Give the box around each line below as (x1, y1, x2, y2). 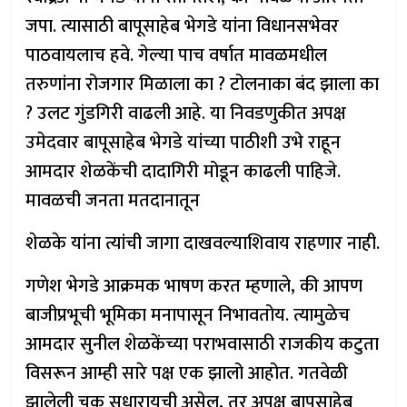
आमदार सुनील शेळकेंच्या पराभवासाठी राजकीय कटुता (25, 329, 380, 360)
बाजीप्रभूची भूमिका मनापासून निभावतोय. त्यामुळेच (25, 300, 351, 331)
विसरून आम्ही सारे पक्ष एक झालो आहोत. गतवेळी (25, 358, 349, 389)
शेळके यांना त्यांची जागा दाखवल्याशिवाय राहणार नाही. (25, 228, 381, 259)
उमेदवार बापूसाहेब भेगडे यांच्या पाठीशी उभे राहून (25, 127, 342, 158)
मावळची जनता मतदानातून (25, 185, 201, 216)
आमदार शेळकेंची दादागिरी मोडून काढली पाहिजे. (25, 156, 342, 187)
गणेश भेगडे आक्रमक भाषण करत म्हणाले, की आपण (25, 271, 363, 302)
